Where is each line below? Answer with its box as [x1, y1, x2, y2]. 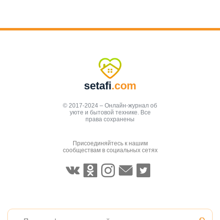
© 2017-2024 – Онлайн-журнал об [63, 102, 157, 109]
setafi [83, 79, 111, 92]
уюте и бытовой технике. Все [69, 109, 151, 116]
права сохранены [85, 115, 135, 123]
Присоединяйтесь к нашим [72, 139, 148, 147]
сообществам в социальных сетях [62, 146, 158, 154]
